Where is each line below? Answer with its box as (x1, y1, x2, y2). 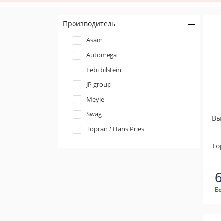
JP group (86, 80, 111, 89)
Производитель (63, 19, 115, 28)
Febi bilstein (86, 65, 121, 74)
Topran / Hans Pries (86, 124, 144, 133)
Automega (86, 50, 117, 59)
